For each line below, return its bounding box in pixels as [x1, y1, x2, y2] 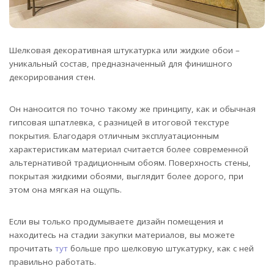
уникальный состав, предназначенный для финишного [9, 58, 232, 70]
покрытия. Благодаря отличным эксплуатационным [9, 130, 219, 142]
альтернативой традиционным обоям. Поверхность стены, [9, 157, 251, 169]
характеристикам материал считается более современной [9, 144, 248, 155]
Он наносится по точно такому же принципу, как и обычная [9, 103, 256, 115]
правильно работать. [9, 256, 96, 268]
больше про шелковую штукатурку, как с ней [68, 243, 254, 254]
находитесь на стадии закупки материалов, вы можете [9, 229, 235, 241]
